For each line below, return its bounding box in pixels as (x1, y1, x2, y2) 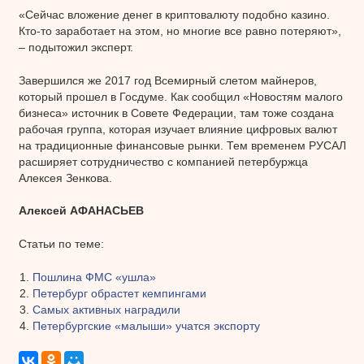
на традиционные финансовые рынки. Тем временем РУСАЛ (18, 138, 346, 152)
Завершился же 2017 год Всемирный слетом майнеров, (18, 73, 317, 87)
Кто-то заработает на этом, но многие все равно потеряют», (18, 24, 341, 37)
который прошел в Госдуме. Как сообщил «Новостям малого (18, 89, 343, 103)
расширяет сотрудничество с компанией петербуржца (18, 154, 308, 168)
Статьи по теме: (18, 236, 104, 250)
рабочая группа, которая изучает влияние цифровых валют (18, 122, 337, 136)
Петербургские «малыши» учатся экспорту (32, 318, 260, 332)
